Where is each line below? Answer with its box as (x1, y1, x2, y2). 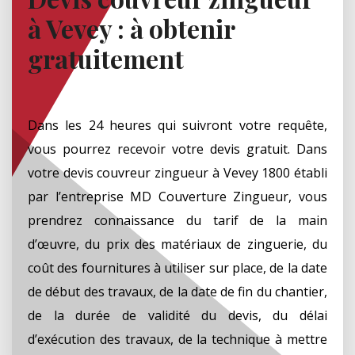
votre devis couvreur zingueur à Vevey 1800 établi (28, 163, 327, 181)
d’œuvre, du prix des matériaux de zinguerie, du (28, 235, 327, 253)
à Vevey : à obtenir (28, 10, 235, 45)
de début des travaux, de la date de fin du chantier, (28, 282, 327, 300)
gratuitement (28, 40, 184, 75)
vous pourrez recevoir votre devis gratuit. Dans (28, 139, 327, 158)
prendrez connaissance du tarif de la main (28, 211, 327, 229)
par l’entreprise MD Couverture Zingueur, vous (28, 187, 327, 205)
